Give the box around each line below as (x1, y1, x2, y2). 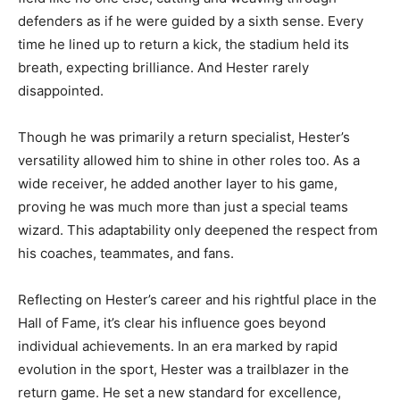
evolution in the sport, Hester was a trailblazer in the (18, 361, 349, 379)
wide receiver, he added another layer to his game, (18, 175, 337, 193)
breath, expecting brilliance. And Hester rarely (18, 59, 309, 77)
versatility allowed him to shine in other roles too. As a (18, 152, 360, 170)
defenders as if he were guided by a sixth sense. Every (18, 12, 363, 30)
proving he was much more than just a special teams (18, 198, 348, 216)
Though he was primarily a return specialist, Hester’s (18, 129, 350, 146)
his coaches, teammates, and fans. (18, 245, 234, 262)
